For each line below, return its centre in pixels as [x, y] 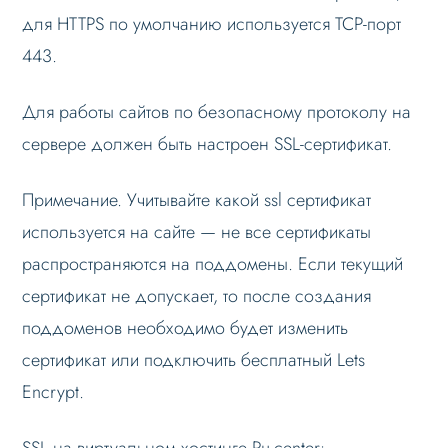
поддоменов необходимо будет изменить [185, 327]
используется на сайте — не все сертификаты [197, 231]
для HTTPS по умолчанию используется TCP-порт [212, 23]
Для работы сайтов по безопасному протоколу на [217, 111]
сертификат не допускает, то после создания [197, 295]
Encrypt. [53, 391]
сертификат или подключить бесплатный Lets [194, 359]
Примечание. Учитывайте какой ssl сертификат [197, 199]
